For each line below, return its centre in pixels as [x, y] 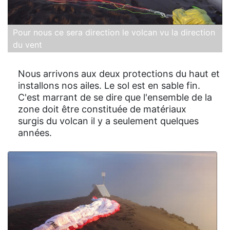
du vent [27, 45]
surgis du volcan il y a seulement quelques [108, 121]
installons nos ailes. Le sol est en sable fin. [109, 86]
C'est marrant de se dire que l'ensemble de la [115, 98]
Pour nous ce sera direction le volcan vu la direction [114, 33]
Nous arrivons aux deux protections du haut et [119, 74]
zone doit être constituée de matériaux [102, 109]
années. [35, 133]
